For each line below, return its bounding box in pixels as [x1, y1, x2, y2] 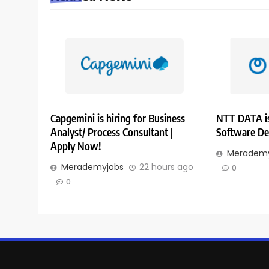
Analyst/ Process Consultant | [50, 125, 173, 139]
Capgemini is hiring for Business [50, 112, 185, 125]
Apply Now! [50, 139, 101, 153]
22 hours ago [139, 161, 193, 174]
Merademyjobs [61, 161, 124, 174]
